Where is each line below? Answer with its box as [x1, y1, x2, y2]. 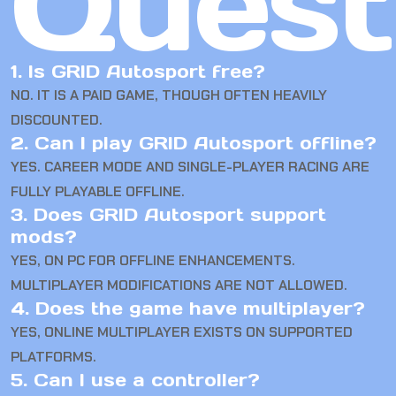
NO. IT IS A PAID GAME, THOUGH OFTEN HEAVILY [11, 86, 327, 105]
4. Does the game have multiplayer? [11, 297, 365, 321]
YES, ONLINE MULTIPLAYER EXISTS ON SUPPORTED [11, 323, 353, 342]
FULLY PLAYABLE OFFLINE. [11, 182, 185, 202]
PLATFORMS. [11, 347, 96, 367]
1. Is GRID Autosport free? [11, 60, 265, 84]
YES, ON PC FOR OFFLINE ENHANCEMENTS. [11, 251, 295, 270]
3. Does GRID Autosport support [11, 203, 326, 227]
